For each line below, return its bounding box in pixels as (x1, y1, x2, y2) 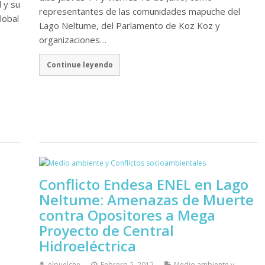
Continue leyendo (46, 60, 113, 70)
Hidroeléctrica (38, 235, 136, 256)
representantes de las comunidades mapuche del (38, 5, 240, 17)
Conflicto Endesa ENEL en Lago (38, 174, 248, 194)
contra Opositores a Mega (38, 205, 215, 225)
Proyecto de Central (38, 220, 174, 240)
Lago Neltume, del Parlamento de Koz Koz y (38, 19, 220, 31)
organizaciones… (38, 33, 106, 46)
